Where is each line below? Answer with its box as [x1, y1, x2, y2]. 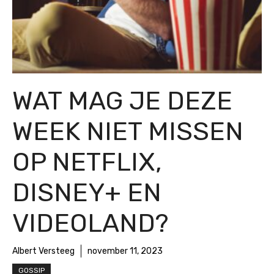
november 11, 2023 [87, 246, 163, 257]
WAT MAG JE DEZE [12, 86, 232, 117]
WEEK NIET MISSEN [12, 116, 243, 147]
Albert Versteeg [12, 246, 75, 257]
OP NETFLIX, [12, 147, 161, 178]
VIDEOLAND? [12, 208, 168, 239]
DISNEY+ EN [12, 177, 161, 209]
